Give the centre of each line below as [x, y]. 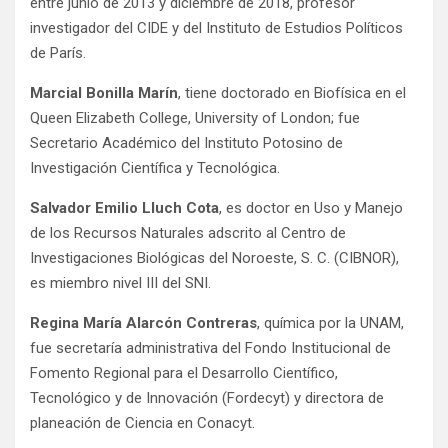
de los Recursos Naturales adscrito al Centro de [188, 233]
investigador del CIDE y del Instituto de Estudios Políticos [216, 28]
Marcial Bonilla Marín [104, 93]
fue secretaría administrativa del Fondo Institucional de [210, 348]
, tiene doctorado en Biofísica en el [292, 93]
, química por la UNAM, [330, 323]
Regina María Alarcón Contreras [143, 323]
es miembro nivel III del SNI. [120, 283]
